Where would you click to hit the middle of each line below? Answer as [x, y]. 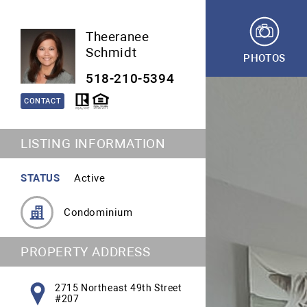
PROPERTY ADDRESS [86, 252]
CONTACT [43, 101]
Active [90, 178]
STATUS [40, 178]
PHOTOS [265, 58]
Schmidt [111, 52]
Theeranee [118, 37]
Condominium [98, 212]
